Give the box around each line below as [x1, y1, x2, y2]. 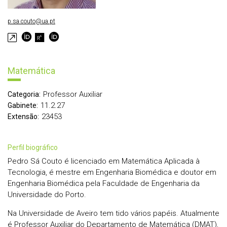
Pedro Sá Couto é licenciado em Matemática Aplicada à [8, 157, 200, 166]
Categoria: [8, 90, 41, 99]
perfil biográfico [12, 143, 58, 152]
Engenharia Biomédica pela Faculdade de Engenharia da [8, 179, 200, 188]
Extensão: [8, 112, 39, 121]
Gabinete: [8, 101, 38, 110]
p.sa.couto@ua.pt [8, 18, 55, 25]
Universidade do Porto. [8, 190, 86, 200]
